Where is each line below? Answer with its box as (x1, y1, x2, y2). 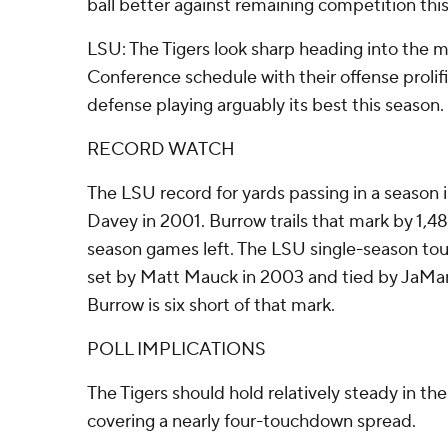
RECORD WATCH (87, 138, 235, 161)
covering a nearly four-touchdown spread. (87, 410, 416, 433)
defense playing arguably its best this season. (87, 94, 444, 117)
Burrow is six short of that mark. (87, 294, 335, 317)
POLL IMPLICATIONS (87, 338, 266, 361)
